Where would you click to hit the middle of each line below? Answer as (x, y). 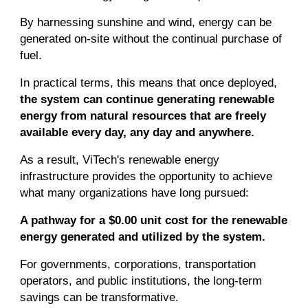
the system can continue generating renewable (147, 99)
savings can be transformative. (100, 297)
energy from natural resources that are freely (143, 115)
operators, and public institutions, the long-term (141, 280)
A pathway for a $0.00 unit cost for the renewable (154, 220)
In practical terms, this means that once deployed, (149, 82)
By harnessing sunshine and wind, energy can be (146, 22)
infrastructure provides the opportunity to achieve (146, 176)
